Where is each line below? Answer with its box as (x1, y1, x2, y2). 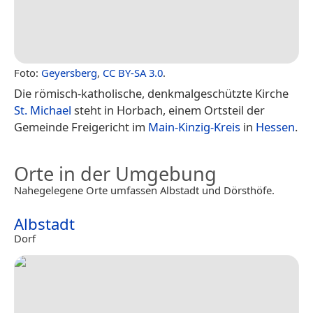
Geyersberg (41, 65, 97, 80)
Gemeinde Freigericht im (14, 118, 148, 135)
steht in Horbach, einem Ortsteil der (71, 101, 265, 118)
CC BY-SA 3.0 (103, 65, 163, 80)
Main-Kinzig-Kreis (148, 118, 240, 135)
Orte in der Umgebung (14, 160, 217, 187)
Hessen (256, 118, 295, 135)
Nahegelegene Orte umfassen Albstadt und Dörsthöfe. (14, 182, 275, 197)
